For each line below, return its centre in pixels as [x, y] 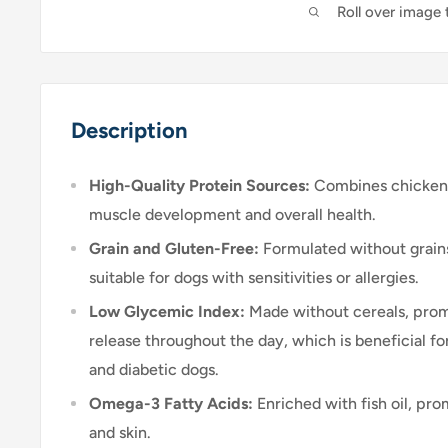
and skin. [120, 432]
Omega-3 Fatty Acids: [171, 403]
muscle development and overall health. [232, 214]
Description [129, 131]
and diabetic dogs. [154, 369]
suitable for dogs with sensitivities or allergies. [254, 277]
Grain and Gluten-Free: [174, 248]
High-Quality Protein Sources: [199, 185]
